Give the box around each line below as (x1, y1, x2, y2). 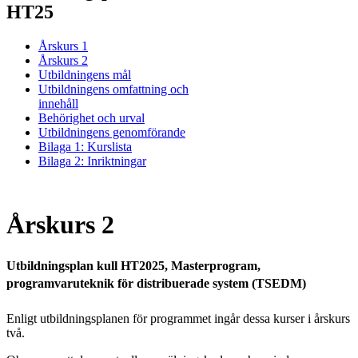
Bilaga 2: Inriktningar (38, 153, 146, 168)
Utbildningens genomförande (38, 125, 185, 139)
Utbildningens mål (38, 67, 131, 82)
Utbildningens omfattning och (38, 82, 189, 96)
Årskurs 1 (38, 38, 88, 53)
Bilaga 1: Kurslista (38, 139, 132, 153)
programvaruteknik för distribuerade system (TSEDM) (6, 276, 306, 290)
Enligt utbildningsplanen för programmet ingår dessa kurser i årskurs (6, 311, 350, 325)
